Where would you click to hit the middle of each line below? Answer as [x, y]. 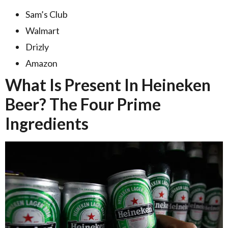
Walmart [42, 30]
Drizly [38, 47]
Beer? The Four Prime [83, 104]
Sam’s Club [47, 14]
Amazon [41, 63]
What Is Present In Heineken [108, 84]
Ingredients [48, 123]
